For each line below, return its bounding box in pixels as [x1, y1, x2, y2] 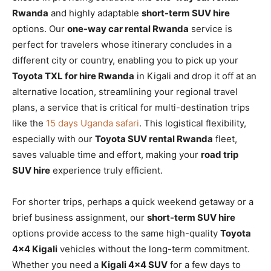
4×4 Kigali [12, 243, 57, 255]
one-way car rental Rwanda [67, 22, 189, 34]
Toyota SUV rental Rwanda [95, 132, 213, 145]
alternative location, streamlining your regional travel [12, 85, 238, 97]
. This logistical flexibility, [139, 117, 246, 129]
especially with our [12, 132, 95, 145]
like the [12, 117, 46, 129]
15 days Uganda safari [46, 117, 139, 129]
